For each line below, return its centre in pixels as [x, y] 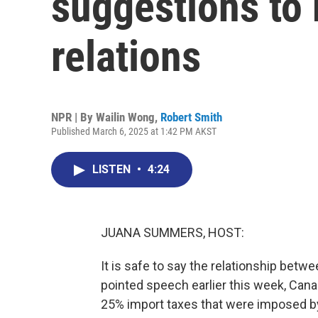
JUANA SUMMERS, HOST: [172, 232]
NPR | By [73, 117]
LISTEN [113, 169]
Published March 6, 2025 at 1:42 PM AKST [134, 131]
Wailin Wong [125, 117]
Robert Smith [191, 117]
